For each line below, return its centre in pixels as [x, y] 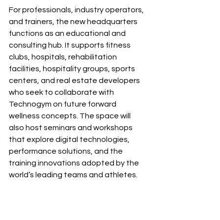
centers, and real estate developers [75, 81]
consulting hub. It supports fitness [70, 45]
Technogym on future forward [63, 104]
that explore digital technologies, [70, 140]
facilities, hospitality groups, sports [73, 69]
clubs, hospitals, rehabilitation [64, 57]
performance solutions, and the [67, 151]
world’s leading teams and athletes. [73, 175]
